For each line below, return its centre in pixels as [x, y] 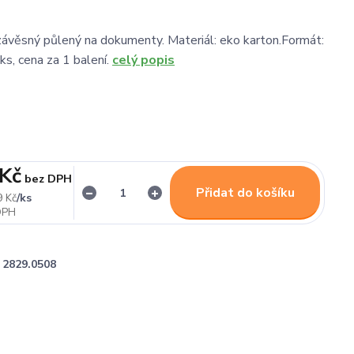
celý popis [143, 60]
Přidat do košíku [245, 192]
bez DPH [49, 179]
